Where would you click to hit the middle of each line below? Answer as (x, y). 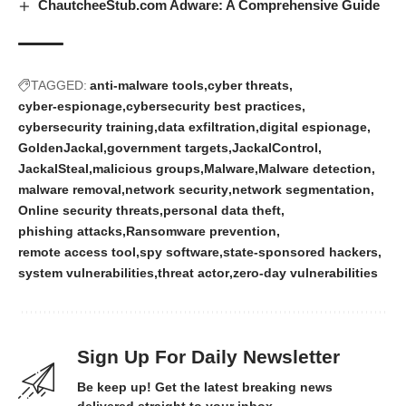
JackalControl (275, 148)
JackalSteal (53, 169)
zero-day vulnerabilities (305, 273)
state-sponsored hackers (300, 252)
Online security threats (89, 211)
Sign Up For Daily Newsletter (208, 357)
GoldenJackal (61, 148)
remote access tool (77, 252)
